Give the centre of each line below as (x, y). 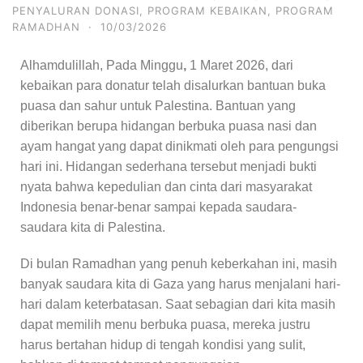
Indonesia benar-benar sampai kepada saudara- (158, 207)
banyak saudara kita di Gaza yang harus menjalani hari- (180, 284)
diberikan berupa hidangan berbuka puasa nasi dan (169, 126)
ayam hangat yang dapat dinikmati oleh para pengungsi (179, 146)
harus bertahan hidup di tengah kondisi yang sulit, (163, 345)
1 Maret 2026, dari (241, 65)
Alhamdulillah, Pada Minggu (102, 65)
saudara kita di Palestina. (93, 227)
